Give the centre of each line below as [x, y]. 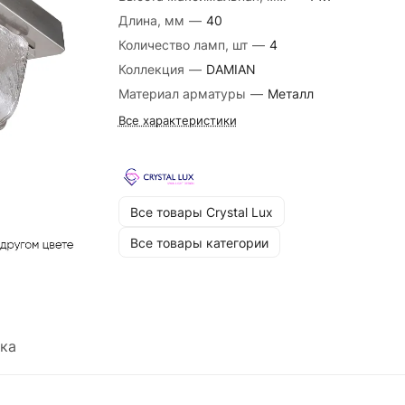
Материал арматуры [184, 94]
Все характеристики [177, 120]
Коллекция [153, 69]
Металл [290, 94]
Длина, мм [153, 20]
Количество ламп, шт [184, 45]
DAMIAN [231, 69]
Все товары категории [199, 242]
